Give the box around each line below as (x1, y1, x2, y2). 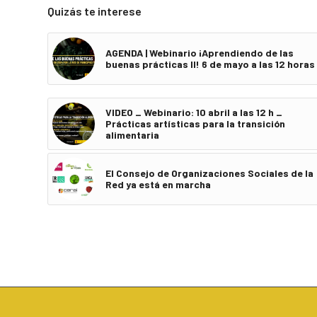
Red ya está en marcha (105, 178, 211, 190)
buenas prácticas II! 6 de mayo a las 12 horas (105, 57, 315, 70)
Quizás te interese (47, 4, 142, 18)
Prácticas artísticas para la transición (105, 117, 285, 129)
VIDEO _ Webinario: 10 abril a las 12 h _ (105, 105, 282, 118)
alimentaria (105, 128, 159, 141)
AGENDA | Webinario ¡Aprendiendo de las (105, 46, 294, 59)
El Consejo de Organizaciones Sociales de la (105, 166, 313, 179)
